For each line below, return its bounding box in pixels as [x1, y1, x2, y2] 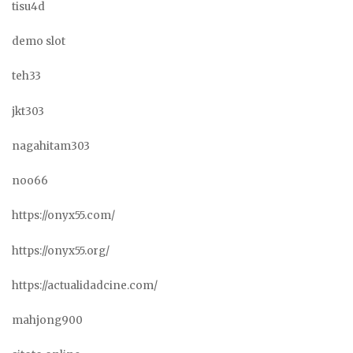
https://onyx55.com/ [12, 209, 115, 223]
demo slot [12, 35, 65, 48]
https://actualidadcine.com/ [12, 278, 158, 292]
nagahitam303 [12, 139, 90, 153]
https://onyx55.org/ [12, 243, 110, 258]
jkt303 [12, 104, 44, 118]
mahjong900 [12, 314, 83, 327]
